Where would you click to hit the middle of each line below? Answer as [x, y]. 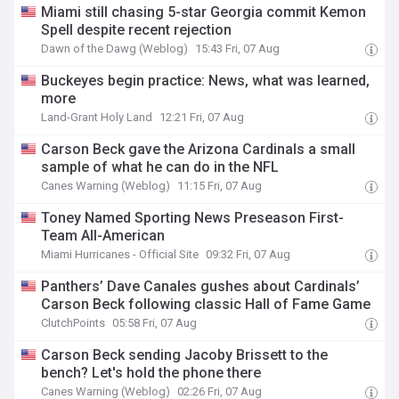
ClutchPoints [73, 323]
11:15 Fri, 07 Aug [220, 186]
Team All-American [103, 236]
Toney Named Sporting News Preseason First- [193, 218]
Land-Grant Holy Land [97, 117]
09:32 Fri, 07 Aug [248, 254]
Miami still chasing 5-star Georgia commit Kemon [204, 12]
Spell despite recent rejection [137, 30]
